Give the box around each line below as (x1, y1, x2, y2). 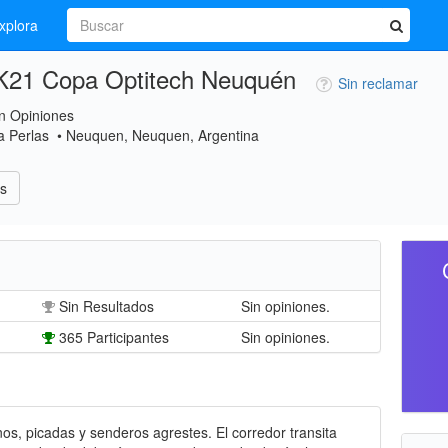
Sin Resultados (59, 296, 154, 316)
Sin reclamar (338, 73, 418, 93)
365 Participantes (59, 327, 169, 347)
